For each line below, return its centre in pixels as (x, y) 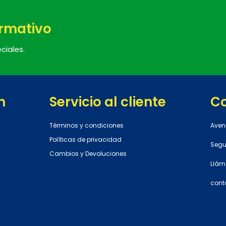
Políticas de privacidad (86, 140)
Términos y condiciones (87, 126)
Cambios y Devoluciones (88, 154)
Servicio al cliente (108, 102)
